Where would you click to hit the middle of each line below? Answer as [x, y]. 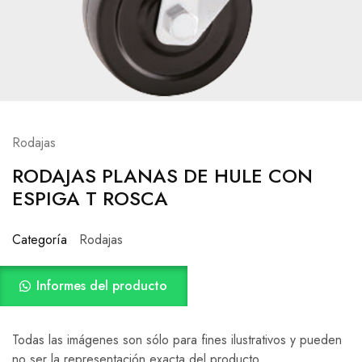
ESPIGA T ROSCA [90, 199]
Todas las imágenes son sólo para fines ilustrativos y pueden [177, 340]
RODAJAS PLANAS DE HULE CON [162, 176]
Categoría [40, 240]
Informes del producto [102, 286]
